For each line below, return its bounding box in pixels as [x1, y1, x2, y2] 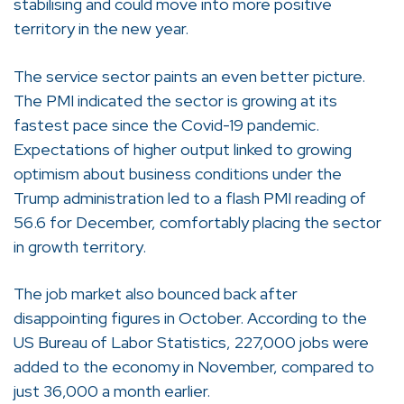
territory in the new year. [14, 18, 188, 40]
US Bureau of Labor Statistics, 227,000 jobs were [14, 331, 369, 353]
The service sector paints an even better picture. [14, 65, 365, 87]
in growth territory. [14, 235, 146, 257]
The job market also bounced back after [14, 282, 298, 304]
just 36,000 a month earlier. [14, 380, 210, 401]
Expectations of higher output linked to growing [14, 138, 352, 160]
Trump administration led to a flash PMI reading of [14, 187, 366, 208]
